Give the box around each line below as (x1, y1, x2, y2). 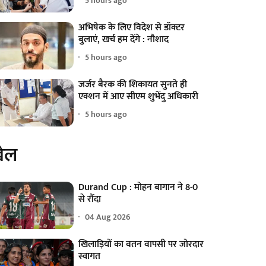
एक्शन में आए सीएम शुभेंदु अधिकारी (78, 88, 199, 104)
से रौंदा (78, 191, 102, 207)
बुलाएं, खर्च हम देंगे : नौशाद (78, 31, 169, 47)
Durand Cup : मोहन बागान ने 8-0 (78, 179, 198, 195)
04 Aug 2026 (85, 210, 131, 224)
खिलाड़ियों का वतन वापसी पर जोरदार (78, 236, 204, 252)
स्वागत (78, 248, 101, 264)
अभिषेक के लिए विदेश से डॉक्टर (78, 19, 185, 36)
